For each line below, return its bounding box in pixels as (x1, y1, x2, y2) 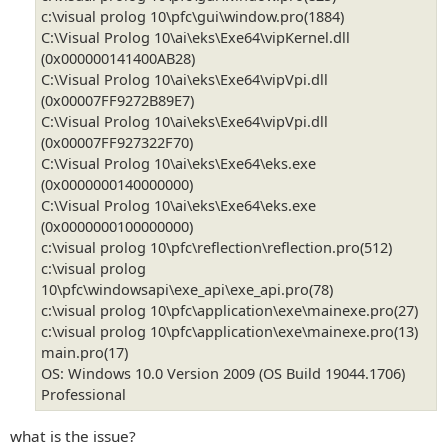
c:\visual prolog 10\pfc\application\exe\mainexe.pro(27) (41, 300, 418, 321)
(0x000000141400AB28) (41, 48, 195, 69)
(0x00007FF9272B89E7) (41, 90, 194, 111)
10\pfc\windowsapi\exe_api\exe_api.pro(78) (41, 279, 333, 300)
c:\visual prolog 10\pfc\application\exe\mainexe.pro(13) (41, 321, 418, 342)
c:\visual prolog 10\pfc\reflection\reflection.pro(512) (41, 237, 392, 258)
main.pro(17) (41, 342, 128, 363)
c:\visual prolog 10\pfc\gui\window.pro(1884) (41, 6, 344, 27)
